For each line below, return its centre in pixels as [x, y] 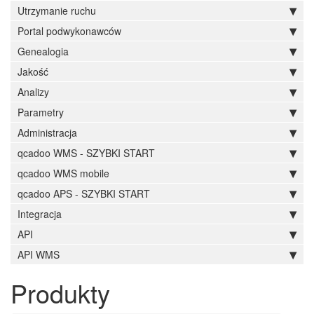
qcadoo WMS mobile [63, 173]
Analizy [33, 92]
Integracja [40, 214]
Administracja [47, 132]
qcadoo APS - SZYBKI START [84, 193]
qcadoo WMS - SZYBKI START [86, 153]
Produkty [60, 293]
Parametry [41, 112]
